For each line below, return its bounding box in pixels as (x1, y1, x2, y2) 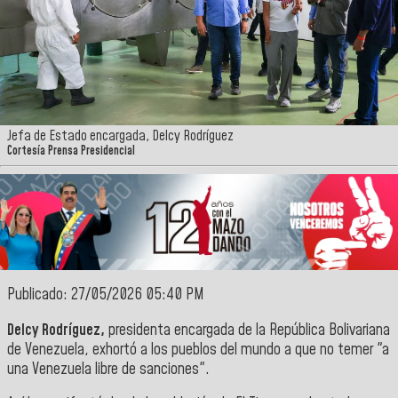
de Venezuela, (7, 338, 92, 361)
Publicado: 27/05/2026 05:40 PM (7, 284, 204, 306)
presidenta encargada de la (108, 319, 266, 341)
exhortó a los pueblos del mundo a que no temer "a (92, 338, 389, 361)
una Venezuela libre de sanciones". (7, 358, 210, 380)
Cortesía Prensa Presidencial (7, 143, 135, 160)
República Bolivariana (269, 319, 390, 341)
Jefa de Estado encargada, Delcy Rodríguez (7, 126, 234, 147)
